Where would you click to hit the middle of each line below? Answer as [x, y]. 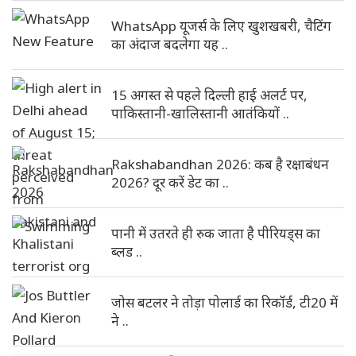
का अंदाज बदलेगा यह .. [170, 44]
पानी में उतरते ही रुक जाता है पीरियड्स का [216, 233]
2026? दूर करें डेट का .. [170, 182]
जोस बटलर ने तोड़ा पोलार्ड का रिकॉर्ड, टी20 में [224, 302]
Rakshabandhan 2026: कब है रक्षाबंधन [220, 164]
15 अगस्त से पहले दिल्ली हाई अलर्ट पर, [209, 95]
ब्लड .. [127, 252]
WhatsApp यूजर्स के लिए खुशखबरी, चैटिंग [221, 26]
